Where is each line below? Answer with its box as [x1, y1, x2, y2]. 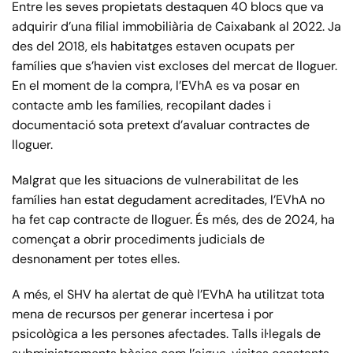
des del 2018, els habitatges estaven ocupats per [12, 38, 295, 55]
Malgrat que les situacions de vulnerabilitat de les [12, 172, 299, 189]
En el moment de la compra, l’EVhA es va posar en [12, 77, 299, 95]
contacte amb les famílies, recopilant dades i [12, 97, 271, 114]
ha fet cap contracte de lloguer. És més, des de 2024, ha [12, 211, 335, 229]
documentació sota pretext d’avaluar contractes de [12, 117, 310, 134]
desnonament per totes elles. [12, 251, 180, 268]
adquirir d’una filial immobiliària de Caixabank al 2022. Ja [12, 18, 341, 35]
